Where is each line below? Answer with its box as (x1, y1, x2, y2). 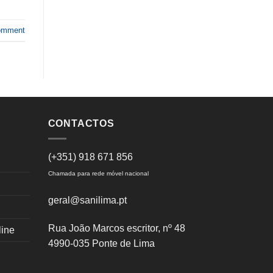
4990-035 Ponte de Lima (48, 238, 155, 249)
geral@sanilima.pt (48, 194, 127, 205)
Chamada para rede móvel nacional (48, 170, 149, 177)
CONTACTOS (48, 118, 115, 129)
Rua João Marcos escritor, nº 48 (48, 222, 185, 233)
